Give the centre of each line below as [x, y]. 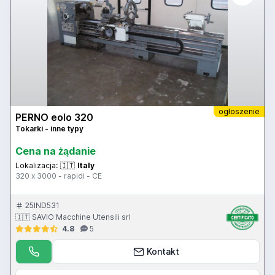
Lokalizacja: [37, 166]
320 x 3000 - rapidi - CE [59, 176]
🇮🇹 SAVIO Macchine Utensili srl [73, 217]
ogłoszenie [239, 112]
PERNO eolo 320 [54, 118]
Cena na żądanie [56, 151]
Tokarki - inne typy [49, 129]
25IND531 [42, 206]
